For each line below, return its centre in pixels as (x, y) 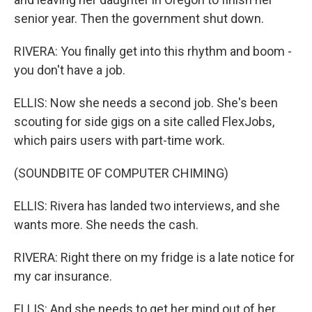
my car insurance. (63, 276)
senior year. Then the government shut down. (139, 18)
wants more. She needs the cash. (106, 225)
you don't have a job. (70, 70)
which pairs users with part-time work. (119, 140)
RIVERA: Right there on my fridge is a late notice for (154, 257)
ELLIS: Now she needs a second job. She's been (146, 103)
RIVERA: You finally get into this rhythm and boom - (153, 51)
